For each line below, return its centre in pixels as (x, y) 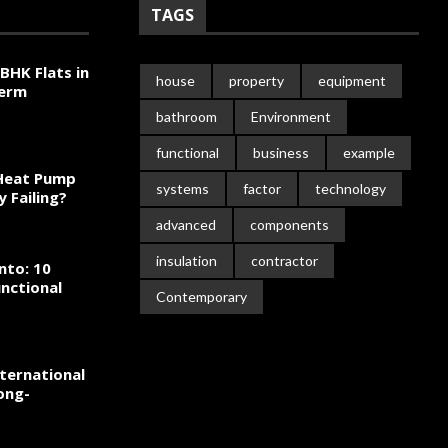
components (289, 224)
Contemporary (201, 296)
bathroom (186, 116)
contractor (284, 260)
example (369, 152)
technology (350, 188)
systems (182, 188)
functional (187, 152)
